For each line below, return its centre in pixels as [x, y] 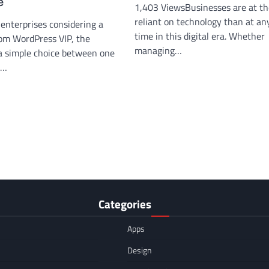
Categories [125, 204]
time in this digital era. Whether [200, 36]
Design [140, 251]
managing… [158, 51]
